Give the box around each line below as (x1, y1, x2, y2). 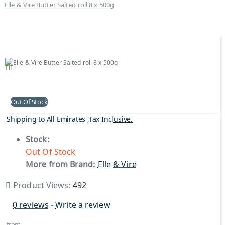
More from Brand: (26, 159, 95, 170)
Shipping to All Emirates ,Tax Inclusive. (7, 114, 133, 124)
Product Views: (13, 180, 73, 191)
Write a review (55, 199, 110, 210)
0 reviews (13, 199, 49, 210)
